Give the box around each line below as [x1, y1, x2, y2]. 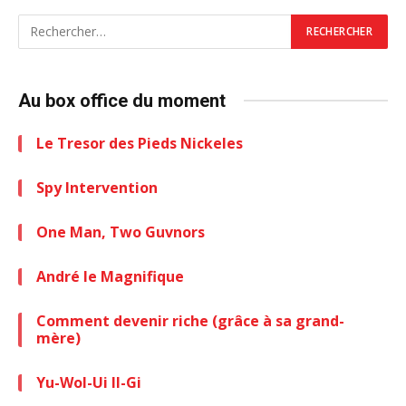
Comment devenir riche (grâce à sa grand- [36, 310, 344, 331]
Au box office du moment [18, 89, 226, 111]
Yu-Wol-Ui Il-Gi [36, 372, 141, 392]
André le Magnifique [36, 266, 184, 286]
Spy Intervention [36, 177, 158, 198]
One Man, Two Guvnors [36, 221, 205, 242]
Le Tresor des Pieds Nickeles [36, 132, 243, 153]
